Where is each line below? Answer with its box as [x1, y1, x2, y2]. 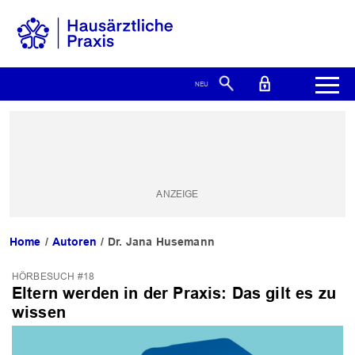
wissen [12, 303, 66, 323]
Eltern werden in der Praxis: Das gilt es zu [12, 284, 336, 303]
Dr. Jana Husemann [108, 235, 215, 249]
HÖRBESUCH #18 [12, 271, 95, 283]
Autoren [52, 235, 97, 249]
